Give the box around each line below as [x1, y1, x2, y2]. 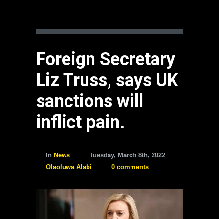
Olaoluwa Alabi [46, 163, 92, 171]
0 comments [111, 163, 149, 171]
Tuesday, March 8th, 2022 [89, 152, 165, 159]
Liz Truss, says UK [36, 70, 178, 90]
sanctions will [36, 91, 143, 111]
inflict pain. [36, 112, 125, 132]
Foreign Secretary [36, 49, 175, 69]
